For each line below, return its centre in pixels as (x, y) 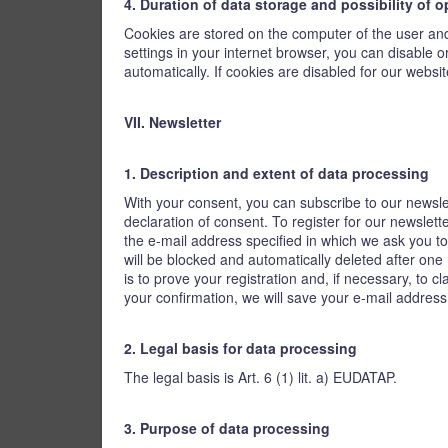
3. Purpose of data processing (227, 428)
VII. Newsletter (172, 122)
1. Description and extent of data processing (276, 173)
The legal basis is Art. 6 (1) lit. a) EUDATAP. (260, 377)
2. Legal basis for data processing (240, 348)
